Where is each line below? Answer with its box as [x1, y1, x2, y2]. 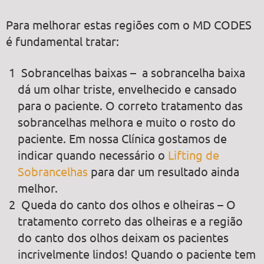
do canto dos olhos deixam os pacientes [18, 230, 229, 245]
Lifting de [168, 147, 219, 163]
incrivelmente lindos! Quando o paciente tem [18, 246, 256, 262]
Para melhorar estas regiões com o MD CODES [6, 16, 252, 32]
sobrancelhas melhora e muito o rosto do [18, 114, 236, 130]
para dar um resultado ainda [91, 164, 239, 179]
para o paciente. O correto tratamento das [18, 98, 243, 113]
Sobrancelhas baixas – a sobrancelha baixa [21, 65, 245, 80]
